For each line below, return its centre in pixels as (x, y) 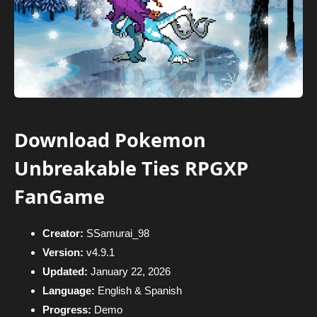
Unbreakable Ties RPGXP (131, 168)
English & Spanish (138, 291)
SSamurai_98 (116, 234)
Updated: (65, 272)
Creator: (63, 234)
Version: (63, 253)
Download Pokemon (110, 140)
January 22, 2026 (129, 272)
